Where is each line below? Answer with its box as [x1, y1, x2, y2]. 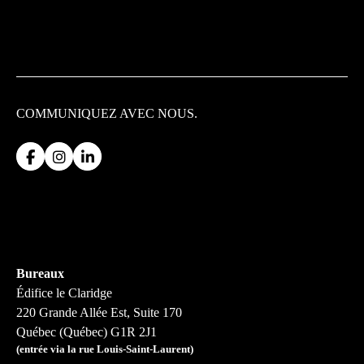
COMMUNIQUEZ [16, 106, 119, 120]
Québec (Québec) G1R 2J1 [16, 325, 157, 339]
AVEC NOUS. [119, 106, 197, 120]
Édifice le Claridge [16, 286, 112, 300]
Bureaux [16, 266, 64, 280]
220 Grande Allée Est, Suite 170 [16, 305, 182, 319]
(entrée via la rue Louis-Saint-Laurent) [16, 344, 193, 355]
